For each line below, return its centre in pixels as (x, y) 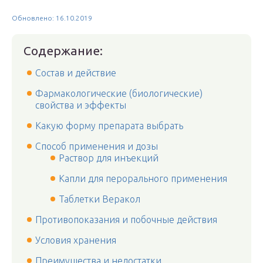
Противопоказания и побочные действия (126, 220)
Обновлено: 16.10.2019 (52, 18)
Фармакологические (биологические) (119, 93)
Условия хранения (76, 240)
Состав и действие (76, 73)
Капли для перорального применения (143, 178)
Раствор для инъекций (109, 158)
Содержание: (63, 50)
